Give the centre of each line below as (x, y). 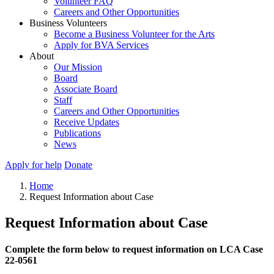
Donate (78, 165)
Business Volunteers (68, 23)
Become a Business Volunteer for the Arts (134, 34)
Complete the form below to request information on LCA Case (134, 250)
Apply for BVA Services (101, 45)
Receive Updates (87, 122)
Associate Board (86, 89)
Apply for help (33, 165)
